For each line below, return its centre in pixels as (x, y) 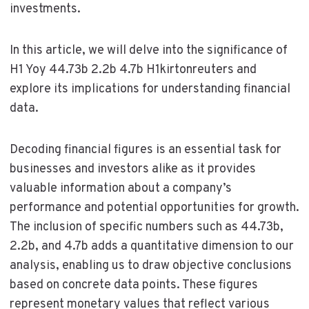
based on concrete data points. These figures (133, 285)
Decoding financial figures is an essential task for (145, 150)
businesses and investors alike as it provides (132, 169)
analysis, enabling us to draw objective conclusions (150, 266)
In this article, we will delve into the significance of (148, 50)
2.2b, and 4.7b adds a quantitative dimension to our (151, 246)
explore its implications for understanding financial (150, 89)
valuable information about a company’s (120, 188)
